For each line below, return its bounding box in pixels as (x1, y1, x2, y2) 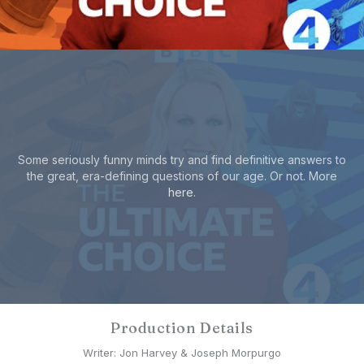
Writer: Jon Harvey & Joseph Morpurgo (83, 346, 281, 360)
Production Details (110, 318, 253, 338)
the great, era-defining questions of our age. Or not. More (27, 169, 337, 184)
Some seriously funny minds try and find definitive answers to (18, 153, 346, 167)
